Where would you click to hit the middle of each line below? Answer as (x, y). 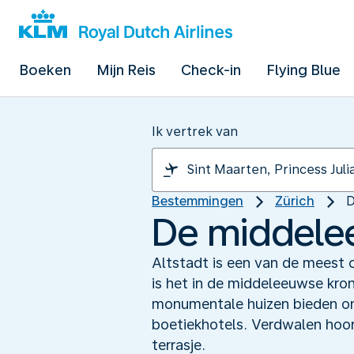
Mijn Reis (126, 70)
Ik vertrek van (195, 132)
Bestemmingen (198, 201)
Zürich (295, 201)
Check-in (211, 70)
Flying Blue (303, 70)
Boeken (45, 70)
